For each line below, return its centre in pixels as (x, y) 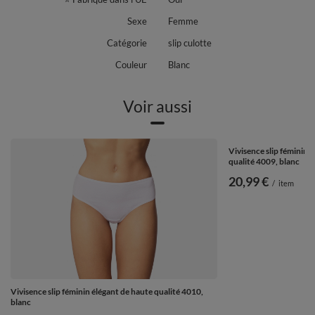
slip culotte (190, 43)
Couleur (131, 65)
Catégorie (127, 43)
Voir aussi (157, 107)
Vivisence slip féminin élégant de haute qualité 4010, (107, 292)
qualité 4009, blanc (264, 162)
